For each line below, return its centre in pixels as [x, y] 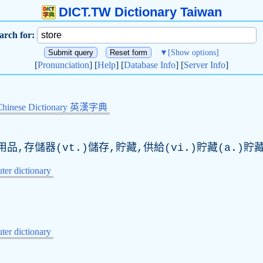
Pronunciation [63, 65]
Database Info [150, 65]
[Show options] [193, 53]
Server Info [205, 65]
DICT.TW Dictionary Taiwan [140, 12]
